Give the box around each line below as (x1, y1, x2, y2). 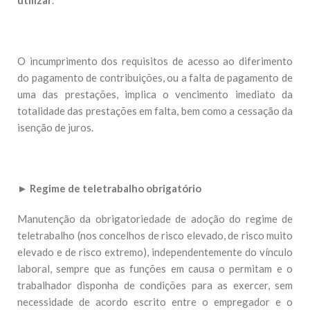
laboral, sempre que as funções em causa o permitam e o (17, 262, 293, 275)
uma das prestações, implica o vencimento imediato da (17, 88, 293, 100)
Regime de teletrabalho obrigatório (30, 182, 201, 194)
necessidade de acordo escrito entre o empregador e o (17, 295, 293, 308)
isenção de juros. (17, 121, 93, 134)
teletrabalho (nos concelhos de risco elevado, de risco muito (17, 229, 293, 241)
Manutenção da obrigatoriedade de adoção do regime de (17, 212, 293, 225)
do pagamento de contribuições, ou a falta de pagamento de (17, 71, 293, 84)
